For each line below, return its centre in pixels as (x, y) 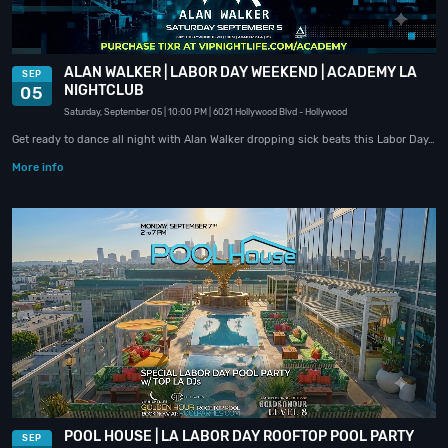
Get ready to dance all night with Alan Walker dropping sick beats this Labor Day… (223, 140)
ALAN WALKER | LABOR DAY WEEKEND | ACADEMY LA (240, 73)
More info (38, 168)
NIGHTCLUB (104, 91)
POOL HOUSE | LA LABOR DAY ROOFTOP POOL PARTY (239, 436)
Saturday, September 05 (113, 112)
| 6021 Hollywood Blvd (253, 112)
